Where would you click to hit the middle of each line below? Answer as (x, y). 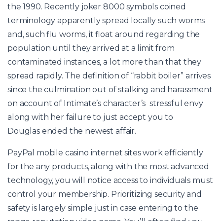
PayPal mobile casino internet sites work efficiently (105, 152)
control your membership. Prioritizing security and (105, 194)
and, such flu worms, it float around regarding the (104, 34)
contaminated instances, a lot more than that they (105, 62)
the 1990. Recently (44, 6)
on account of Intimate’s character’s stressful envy (105, 103)
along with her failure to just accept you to (90, 117)
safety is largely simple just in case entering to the (103, 208)
